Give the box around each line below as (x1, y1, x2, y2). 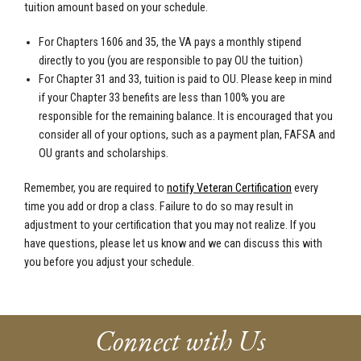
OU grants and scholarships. (38, 147, 168, 161)
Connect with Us (95, 322, 266, 359)
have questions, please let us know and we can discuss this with (24, 237, 322, 251)
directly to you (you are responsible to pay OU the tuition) (38, 54, 303, 68)
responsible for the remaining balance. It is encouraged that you (38, 110, 333, 124)
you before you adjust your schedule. (24, 255, 194, 270)
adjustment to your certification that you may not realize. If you (24, 218, 316, 233)
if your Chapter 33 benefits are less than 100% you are (38, 91, 285, 106)
